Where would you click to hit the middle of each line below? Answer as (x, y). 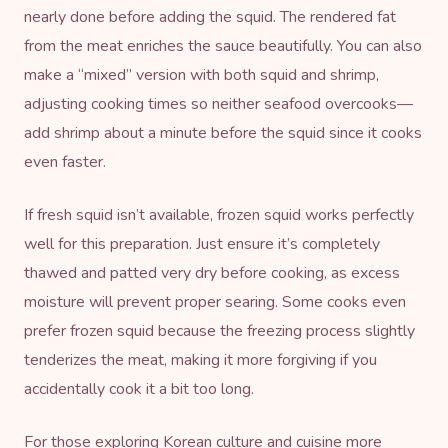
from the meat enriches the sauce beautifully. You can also (223, 45)
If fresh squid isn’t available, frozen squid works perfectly (219, 214)
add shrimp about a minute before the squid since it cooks (223, 132)
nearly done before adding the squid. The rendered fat (210, 16)
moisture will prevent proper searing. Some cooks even (215, 301)
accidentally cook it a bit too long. (139, 388)
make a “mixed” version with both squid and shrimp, (201, 74)
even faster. (65, 161)
